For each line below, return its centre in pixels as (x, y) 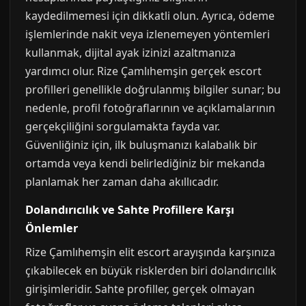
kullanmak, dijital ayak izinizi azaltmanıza (130, 53)
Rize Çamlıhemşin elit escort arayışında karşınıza (150, 252)
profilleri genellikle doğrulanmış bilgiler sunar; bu (153, 89)
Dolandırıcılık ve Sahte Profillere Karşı (130, 210)
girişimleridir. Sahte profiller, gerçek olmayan (140, 289)
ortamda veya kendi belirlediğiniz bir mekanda (145, 163)
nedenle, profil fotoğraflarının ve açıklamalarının (150, 108)
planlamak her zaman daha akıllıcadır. (122, 182)
